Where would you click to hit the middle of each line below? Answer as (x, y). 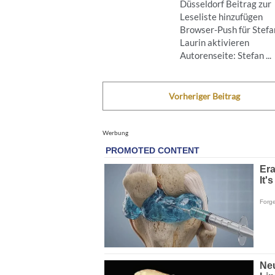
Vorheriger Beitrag (204, 96)
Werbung (115, 132)
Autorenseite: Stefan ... (226, 55)
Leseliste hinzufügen (221, 16)
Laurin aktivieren (215, 42)
